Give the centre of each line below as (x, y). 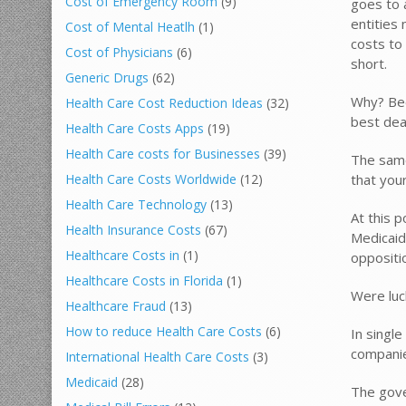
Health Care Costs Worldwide (151, 179)
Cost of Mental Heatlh (130, 27)
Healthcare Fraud (116, 306)
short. (369, 63)
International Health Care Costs (157, 357)
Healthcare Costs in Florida (144, 280)
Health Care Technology (136, 204)
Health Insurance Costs (133, 230)
